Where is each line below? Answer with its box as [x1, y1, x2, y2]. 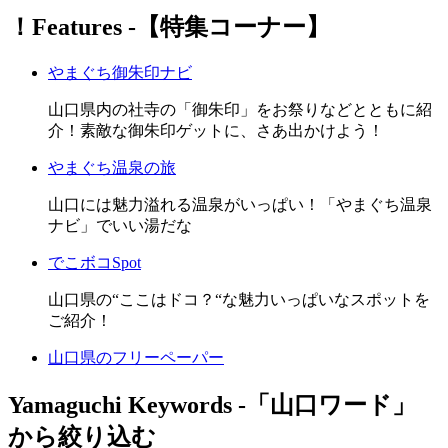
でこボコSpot [48, 254, 141, 272]
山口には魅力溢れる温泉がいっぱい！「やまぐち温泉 [48, 196, 432, 214]
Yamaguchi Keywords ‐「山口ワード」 [8, 392, 416, 419]
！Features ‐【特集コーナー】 [8, 14, 330, 41]
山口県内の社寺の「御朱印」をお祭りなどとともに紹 [48, 101, 432, 119]
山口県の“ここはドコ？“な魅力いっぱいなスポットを [48, 291, 430, 309]
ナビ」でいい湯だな [48, 217, 192, 235]
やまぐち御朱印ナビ [48, 64, 192, 82]
